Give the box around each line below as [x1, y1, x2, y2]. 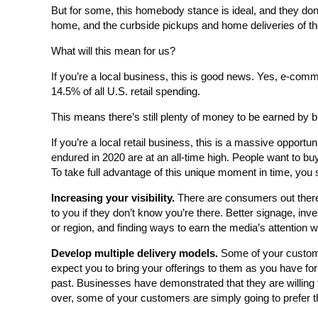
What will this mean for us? [51, 45, 175, 57]
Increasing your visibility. [51, 192, 175, 204]
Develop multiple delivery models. [51, 247, 221, 259]
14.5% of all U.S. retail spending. [51, 85, 200, 97]
